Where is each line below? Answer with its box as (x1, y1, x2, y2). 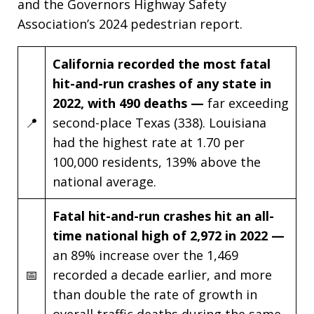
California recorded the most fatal (53, 55, 271, 72)
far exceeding (207, 95, 289, 111)
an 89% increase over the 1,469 (53, 247, 238, 264)
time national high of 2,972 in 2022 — (53, 227, 285, 244)
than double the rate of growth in (53, 286, 257, 303)
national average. (53, 173, 156, 190)
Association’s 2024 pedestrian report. (18, 15, 243, 32)
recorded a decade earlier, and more (53, 266, 272, 283)
